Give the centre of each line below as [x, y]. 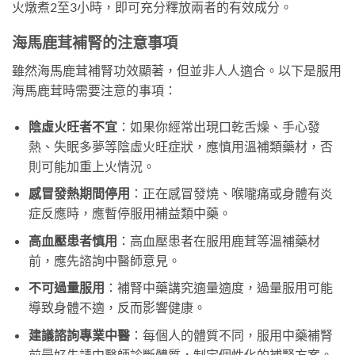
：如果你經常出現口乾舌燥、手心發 [218, 126]
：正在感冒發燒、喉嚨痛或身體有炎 [231, 193]
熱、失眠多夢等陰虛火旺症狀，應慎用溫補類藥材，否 [180, 146]
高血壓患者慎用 [73, 240]
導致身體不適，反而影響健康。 [117, 307]
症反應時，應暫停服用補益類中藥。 [130, 213]
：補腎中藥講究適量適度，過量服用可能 [218, 288]
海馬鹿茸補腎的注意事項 [95, 43]
